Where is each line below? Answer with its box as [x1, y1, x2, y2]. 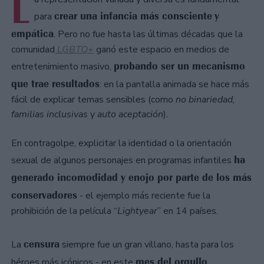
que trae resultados [11, 77, 100, 91]
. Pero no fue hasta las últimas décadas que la [54, 28, 243, 41]
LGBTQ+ [57, 43, 94, 57]
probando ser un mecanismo [114, 60, 245, 73]
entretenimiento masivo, [11, 60, 114, 74]
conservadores [11, 189, 77, 202]
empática [11, 27, 54, 41]
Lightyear [117, 204, 157, 218]
